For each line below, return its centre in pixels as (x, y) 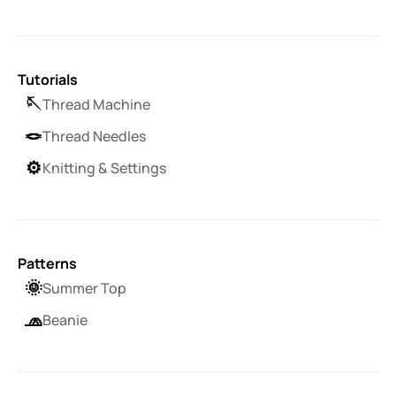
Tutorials (48, 80)
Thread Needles (94, 136)
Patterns (47, 263)
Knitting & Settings (104, 168)
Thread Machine (96, 104)
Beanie (65, 320)
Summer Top (84, 288)
